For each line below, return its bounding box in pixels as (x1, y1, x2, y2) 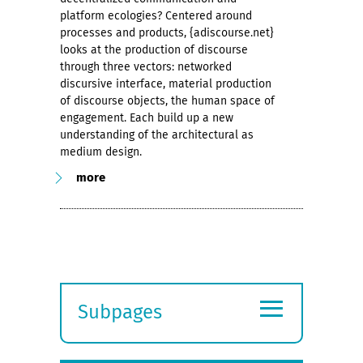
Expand (77, 322, 142, 345)
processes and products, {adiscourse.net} (60, 25, 274, 40)
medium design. (60, 144, 142, 159)
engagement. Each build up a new (60, 110, 233, 125)
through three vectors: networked (60, 59, 232, 74)
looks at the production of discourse (60, 42, 248, 57)
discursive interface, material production (60, 76, 271, 91)
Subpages (78, 300, 162, 323)
